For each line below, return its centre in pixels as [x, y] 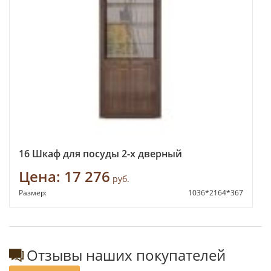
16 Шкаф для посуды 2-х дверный [100, 154]
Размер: [34, 193]
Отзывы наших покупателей [126, 255]
